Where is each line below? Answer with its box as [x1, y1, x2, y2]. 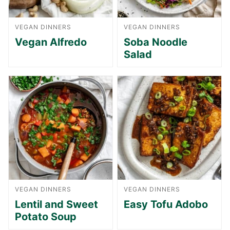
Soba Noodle [124, 35, 187, 48]
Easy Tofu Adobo [124, 198, 208, 210]
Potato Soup [15, 210, 76, 223]
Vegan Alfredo [15, 35, 87, 48]
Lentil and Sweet [15, 198, 98, 210]
